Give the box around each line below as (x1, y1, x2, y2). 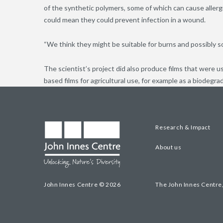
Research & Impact (155, 123, 211, 131)
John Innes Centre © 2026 (44, 181, 121, 189)
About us (155, 143, 182, 151)
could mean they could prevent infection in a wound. (44, 15, 206, 24)
